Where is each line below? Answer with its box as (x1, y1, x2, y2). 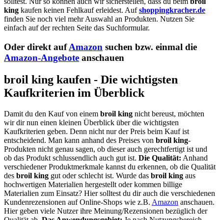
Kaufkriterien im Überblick (4, 86, 144, 99)
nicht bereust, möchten (133, 109, 204, 118)
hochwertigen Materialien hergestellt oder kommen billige (4, 180, 182, 189)
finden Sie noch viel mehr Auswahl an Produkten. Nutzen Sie (4, 15, 194, 24)
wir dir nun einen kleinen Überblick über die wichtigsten (4, 118, 179, 127)
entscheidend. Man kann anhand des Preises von (4, 136, 156, 144)
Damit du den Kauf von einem (4, 109, 100, 118)
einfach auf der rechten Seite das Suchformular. (4, 24, 150, 32)
